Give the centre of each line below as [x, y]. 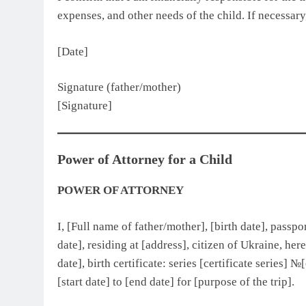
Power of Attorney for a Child [145, 159]
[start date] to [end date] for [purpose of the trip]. [176, 281]
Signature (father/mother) [119, 87]
